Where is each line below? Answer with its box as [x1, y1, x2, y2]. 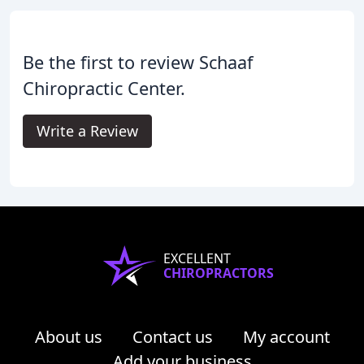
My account [242, 326, 330, 349]
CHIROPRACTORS [163, 264, 274, 283]
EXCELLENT [163, 249, 231, 268]
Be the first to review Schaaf [23, 50, 253, 75]
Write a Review [37, 121, 138, 141]
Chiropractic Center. [23, 76, 185, 101]
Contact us [132, 326, 213, 349]
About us [34, 326, 102, 349]
